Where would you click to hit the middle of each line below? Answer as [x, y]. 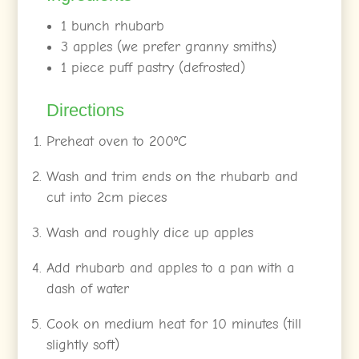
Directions [86, 110]
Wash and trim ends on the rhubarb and [173, 176]
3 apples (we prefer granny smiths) [169, 46]
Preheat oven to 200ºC [117, 141]
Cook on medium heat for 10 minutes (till [174, 324]
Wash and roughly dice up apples [150, 232]
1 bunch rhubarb [113, 26]
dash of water [88, 288]
